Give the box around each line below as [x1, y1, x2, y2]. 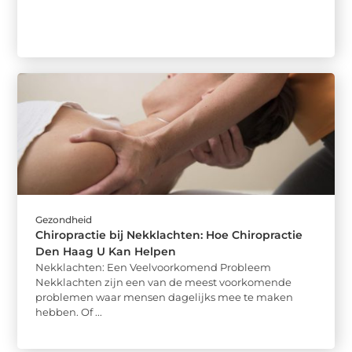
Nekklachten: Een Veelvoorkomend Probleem [35, 260, 272, 273]
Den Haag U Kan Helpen [35, 244, 177, 258]
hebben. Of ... [35, 305, 103, 318]
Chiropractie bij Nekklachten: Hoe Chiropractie [35, 227, 303, 242]
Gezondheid [35, 213, 93, 225]
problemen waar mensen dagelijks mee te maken [35, 290, 294, 303]
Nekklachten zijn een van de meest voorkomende [35, 275, 292, 288]
